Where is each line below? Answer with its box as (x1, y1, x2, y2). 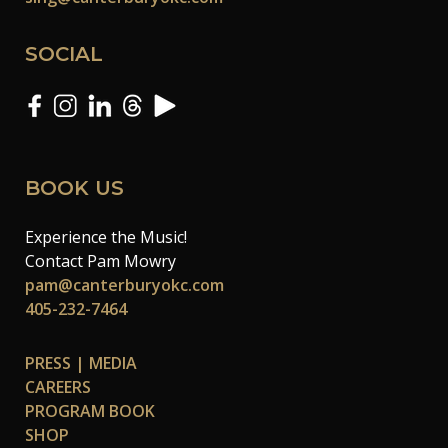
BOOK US (25, 175, 124, 200)
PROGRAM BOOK (25, 399, 155, 422)
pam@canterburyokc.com (25, 273, 224, 296)
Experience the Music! (25, 225, 187, 248)
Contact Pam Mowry (25, 249, 176, 272)
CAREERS (25, 375, 91, 398)
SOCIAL (25, 42, 103, 67)
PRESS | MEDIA (25, 351, 137, 374)
